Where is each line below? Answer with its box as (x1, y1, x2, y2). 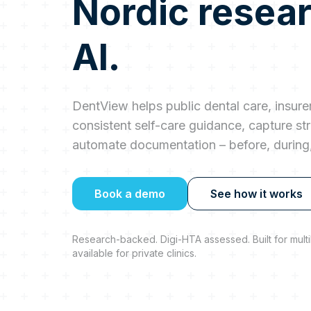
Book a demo (94, 186, 165, 201)
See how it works (210, 186, 303, 201)
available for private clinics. (72, 246, 196, 259)
